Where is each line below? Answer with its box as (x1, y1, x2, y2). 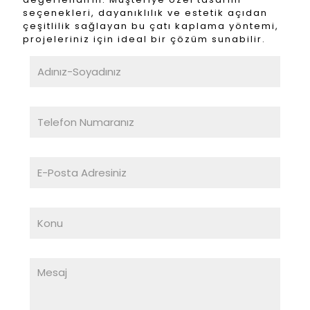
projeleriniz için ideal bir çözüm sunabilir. (23, 33, 266, 46)
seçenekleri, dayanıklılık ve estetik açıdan (23, 6, 268, 19)
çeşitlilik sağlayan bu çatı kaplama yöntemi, (23, 19, 279, 33)
